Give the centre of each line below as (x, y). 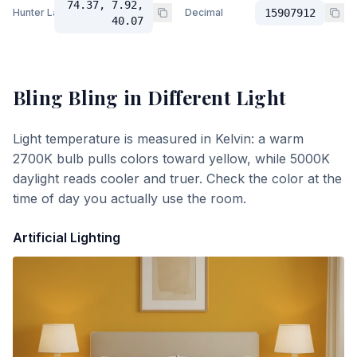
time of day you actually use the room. (129, 198)
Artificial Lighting (67, 237)
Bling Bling (66, 97)
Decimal (204, 12)
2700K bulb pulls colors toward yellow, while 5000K (171, 159)
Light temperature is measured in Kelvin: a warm (158, 139)
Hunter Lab (39, 12)
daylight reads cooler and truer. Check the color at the (177, 178)
